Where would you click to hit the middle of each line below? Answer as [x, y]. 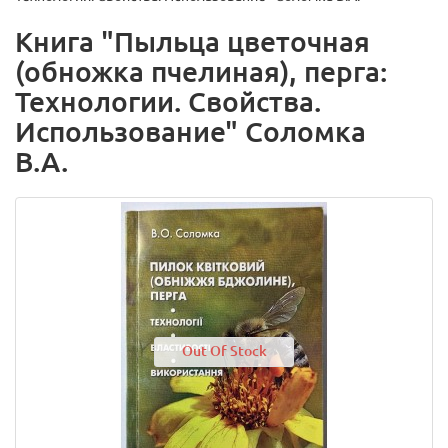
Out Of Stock [224, 351]
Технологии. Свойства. [168, 101]
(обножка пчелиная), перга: [201, 71]
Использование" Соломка [190, 131]
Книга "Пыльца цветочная [192, 41]
